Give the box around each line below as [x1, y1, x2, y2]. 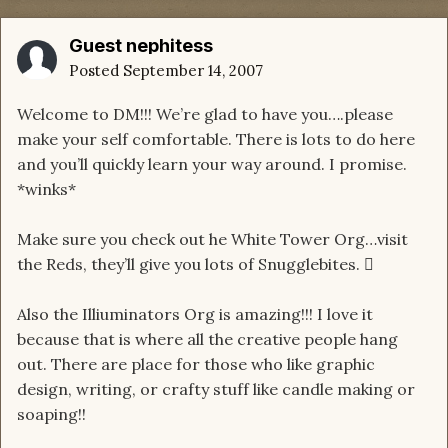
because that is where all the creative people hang [17, 329, 398, 350]
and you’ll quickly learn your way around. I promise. [17, 154, 407, 175]
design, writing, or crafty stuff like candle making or [17, 379, 415, 400]
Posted [69, 61, 123, 81]
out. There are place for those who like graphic [17, 354, 375, 375]
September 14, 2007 [123, 61, 263, 81]
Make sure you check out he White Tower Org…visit [17, 229, 408, 250]
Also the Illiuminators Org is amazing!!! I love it [17, 304, 373, 325]
